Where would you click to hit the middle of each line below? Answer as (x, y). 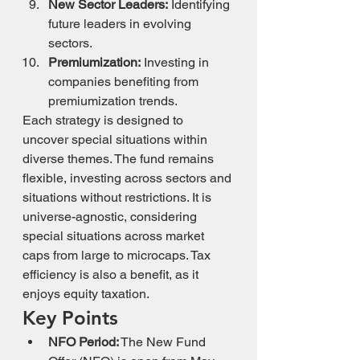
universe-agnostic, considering (111, 217)
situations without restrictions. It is (119, 197)
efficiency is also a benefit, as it (112, 274)
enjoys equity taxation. (86, 294)
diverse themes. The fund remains (120, 159)
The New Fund (164, 342)
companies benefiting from (125, 82)
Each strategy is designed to (104, 120)
